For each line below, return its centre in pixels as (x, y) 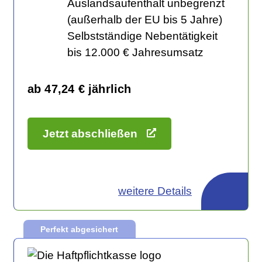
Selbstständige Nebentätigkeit (142, 36)
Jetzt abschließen (90, 134)
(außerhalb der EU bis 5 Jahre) (144, 19)
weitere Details (155, 191)
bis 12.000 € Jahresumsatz (135, 52)
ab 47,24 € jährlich (79, 89)
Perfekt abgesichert (80, 230)
